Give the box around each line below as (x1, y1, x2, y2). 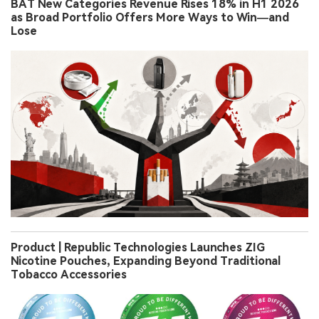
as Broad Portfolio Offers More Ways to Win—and (11, 11, 289, 25)
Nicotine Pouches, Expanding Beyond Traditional (11, 254, 281, 268)
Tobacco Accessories (11, 268, 127, 282)
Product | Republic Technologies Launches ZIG (11, 241, 265, 255)
